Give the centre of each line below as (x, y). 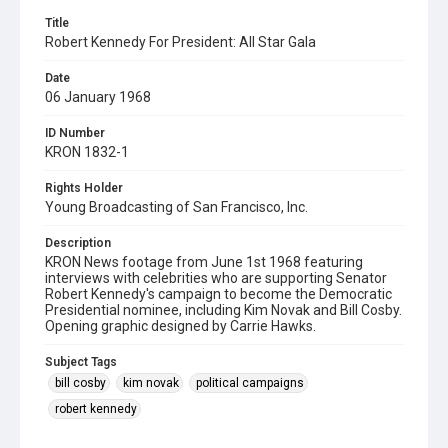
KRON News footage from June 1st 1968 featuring (204, 262)
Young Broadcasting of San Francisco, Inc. (176, 207)
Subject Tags (81, 362)
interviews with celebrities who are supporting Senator (216, 278)
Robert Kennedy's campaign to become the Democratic (218, 294)
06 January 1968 (98, 97)
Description (78, 243)
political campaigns (250, 383)
